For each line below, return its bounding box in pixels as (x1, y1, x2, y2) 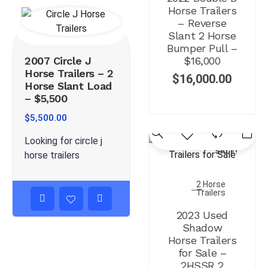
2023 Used (176, 209, 228, 222)
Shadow (182, 221, 223, 234)
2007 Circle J (25, 54, 92, 67)
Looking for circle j (25, 135, 102, 147)
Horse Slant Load (25, 79, 112, 92)
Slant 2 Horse (168, 29, 236, 42)
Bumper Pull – (167, 42, 237, 55)
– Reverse (178, 17, 227, 30)
